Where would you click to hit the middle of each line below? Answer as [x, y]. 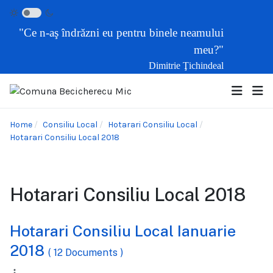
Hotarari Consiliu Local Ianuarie [123, 231]
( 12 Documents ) [86, 253]
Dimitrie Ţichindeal [186, 66]
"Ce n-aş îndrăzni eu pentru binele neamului [121, 33]
